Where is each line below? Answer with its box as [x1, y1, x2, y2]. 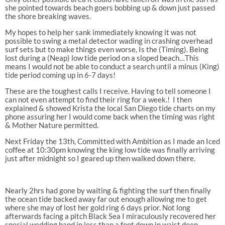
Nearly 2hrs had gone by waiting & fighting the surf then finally [5, 185, 211, 195]
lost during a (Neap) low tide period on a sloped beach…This [5, 53, 199, 62]
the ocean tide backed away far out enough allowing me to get [5, 194, 207, 203]
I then [172, 94, 192, 104]
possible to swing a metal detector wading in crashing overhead [5, 36, 212, 45]
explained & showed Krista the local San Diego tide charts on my [5, 103, 215, 113]
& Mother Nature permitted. [5, 120, 98, 130]
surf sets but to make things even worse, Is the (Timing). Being [5, 44, 208, 54]
